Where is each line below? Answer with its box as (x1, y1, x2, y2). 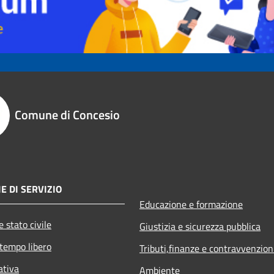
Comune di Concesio (15, 105, 120, 124)
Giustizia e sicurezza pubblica (139, 218, 261, 234)
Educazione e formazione (139, 196, 243, 212)
